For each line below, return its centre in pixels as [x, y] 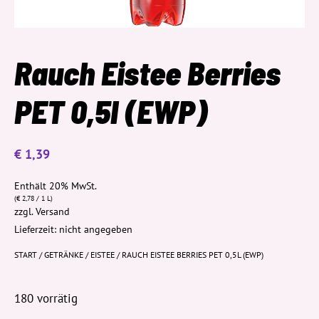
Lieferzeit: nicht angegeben [73, 229]
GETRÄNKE [64, 255]
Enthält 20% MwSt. [56, 185]
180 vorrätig [46, 298]
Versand [53, 211]
